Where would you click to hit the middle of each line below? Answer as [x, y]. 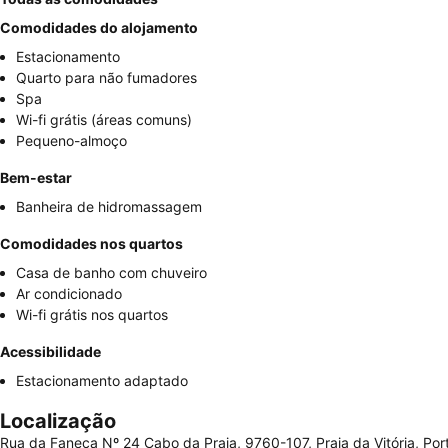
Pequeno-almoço [71, 140]
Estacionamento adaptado [102, 380]
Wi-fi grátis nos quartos [92, 314]
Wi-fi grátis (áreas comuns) [104, 119]
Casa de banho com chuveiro [111, 272]
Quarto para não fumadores [106, 77]
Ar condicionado [69, 293]
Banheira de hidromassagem [109, 206]
